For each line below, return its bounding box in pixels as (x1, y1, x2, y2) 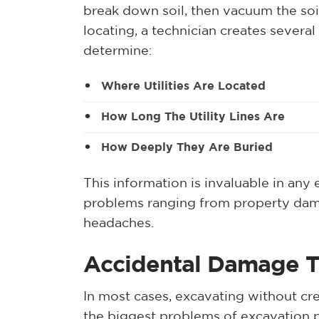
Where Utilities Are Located (101, 80, 266, 92)
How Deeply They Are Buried (101, 142, 273, 153)
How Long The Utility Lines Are (101, 111, 285, 122)
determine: (83, 45, 152, 57)
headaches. (83, 217, 154, 229)
